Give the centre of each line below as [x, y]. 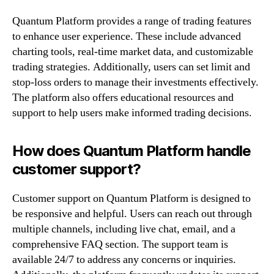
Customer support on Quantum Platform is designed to [131, 198]
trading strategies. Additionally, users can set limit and [131, 67]
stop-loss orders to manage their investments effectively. [135, 82]
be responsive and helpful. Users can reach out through [132, 213]
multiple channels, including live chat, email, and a [124, 229]
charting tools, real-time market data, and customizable [133, 51]
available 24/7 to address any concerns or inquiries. [124, 259]
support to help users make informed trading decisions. [132, 113]
